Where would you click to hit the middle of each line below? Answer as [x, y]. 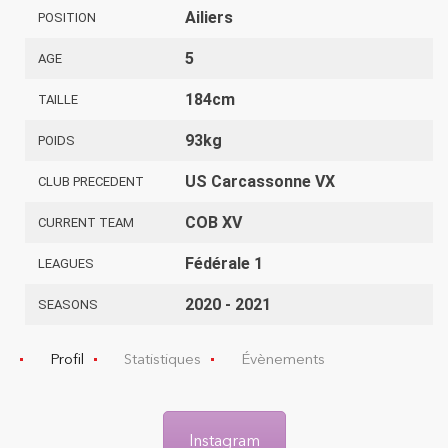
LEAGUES [66, 263]
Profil [67, 359]
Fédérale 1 [224, 263]
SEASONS [68, 304]
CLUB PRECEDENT [91, 181]
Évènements [283, 359]
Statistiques [162, 359]
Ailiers [209, 17]
